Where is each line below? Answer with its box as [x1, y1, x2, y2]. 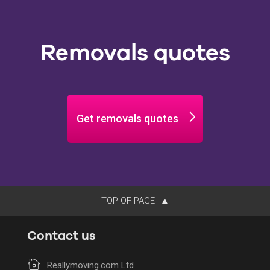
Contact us [27, 228, 96, 243]
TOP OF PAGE [101, 195, 157, 206]
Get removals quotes [77, 111, 178, 125]
